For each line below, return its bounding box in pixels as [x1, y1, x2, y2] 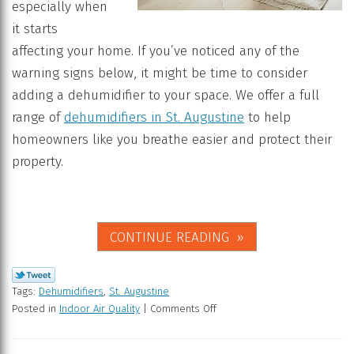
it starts [12, 21, 58, 38]
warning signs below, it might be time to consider [12, 65, 307, 82]
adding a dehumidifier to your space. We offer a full [12, 87, 319, 104]
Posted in [12, 303, 59, 315]
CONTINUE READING [110, 229, 229, 247]
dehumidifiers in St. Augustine [64, 109, 244, 126]
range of [12, 109, 64, 126]
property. [12, 153, 63, 171]
